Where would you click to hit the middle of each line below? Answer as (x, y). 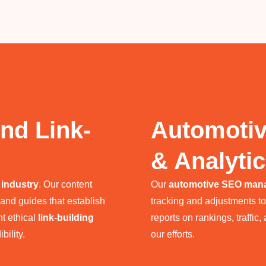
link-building (66, 218)
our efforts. (173, 234)
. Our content (65, 184)
